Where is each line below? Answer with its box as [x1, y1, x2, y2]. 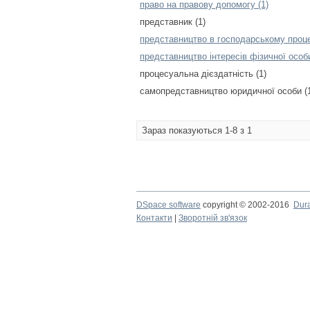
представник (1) [140, 17, 206, 27]
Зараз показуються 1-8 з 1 [142, 125, 252, 136]
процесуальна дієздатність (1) [140, 69, 266, 79]
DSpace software [136, 200, 201, 210]
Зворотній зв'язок [179, 213, 247, 223]
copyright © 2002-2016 [201, 200, 293, 210]
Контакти [136, 213, 172, 223]
